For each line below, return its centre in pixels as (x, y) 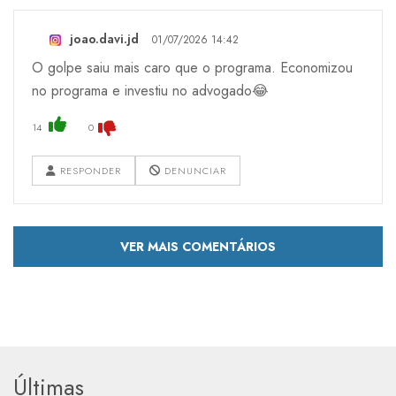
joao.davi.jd (104, 39)
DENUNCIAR (194, 171)
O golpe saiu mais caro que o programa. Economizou (192, 68)
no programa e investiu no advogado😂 (150, 91)
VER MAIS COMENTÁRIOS (198, 247)
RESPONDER (89, 171)
